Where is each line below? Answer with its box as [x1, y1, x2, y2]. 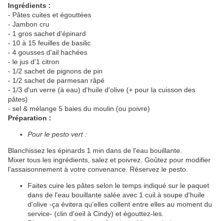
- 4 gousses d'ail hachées [8, 48, 87, 57]
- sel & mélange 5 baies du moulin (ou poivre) [8, 105, 150, 113]
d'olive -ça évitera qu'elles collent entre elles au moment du [28, 200, 212, 209]
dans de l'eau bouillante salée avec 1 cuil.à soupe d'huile [28, 191, 205, 199]
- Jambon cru [8, 20, 49, 29]
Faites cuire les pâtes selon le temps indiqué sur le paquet [28, 182, 209, 190]
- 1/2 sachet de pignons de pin [8, 67, 103, 75]
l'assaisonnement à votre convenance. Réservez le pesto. [8, 165, 188, 174]
